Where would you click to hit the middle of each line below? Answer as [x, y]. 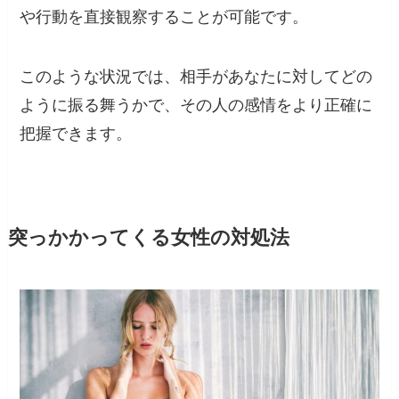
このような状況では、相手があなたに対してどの [196, 77]
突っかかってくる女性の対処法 [148, 238]
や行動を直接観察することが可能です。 [164, 16]
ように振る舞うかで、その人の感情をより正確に [196, 106]
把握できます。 [76, 134]
